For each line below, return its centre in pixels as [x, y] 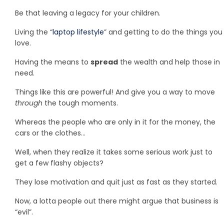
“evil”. [24, 212]
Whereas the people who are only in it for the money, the [115, 122]
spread [104, 62]
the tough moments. [80, 103]
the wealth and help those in [169, 62]
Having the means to [53, 62]
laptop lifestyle [78, 32]
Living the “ [34, 32]
